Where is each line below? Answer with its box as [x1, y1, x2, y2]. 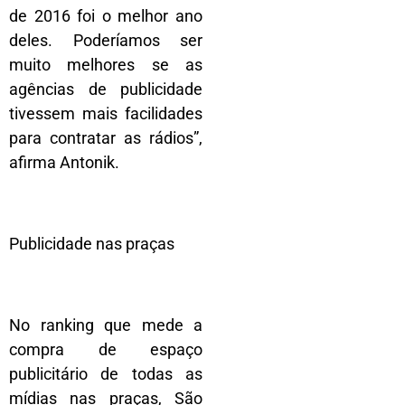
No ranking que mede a [9, 315, 202, 334]
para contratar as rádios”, [9, 127, 202, 147]
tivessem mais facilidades [9, 103, 202, 123]
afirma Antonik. [9, 152, 119, 172]
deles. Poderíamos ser [9, 30, 202, 50]
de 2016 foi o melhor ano [9, 5, 202, 25]
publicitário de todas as [9, 363, 202, 383]
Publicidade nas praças [9, 233, 174, 253]
